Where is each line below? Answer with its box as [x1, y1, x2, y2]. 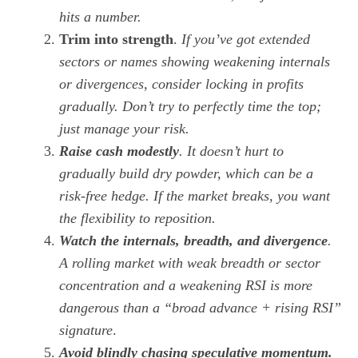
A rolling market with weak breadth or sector [59, 255, 320, 272]
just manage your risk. [59, 121, 189, 137]
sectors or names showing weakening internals [59, 54, 330, 70]
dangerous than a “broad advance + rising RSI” [59, 300, 341, 316]
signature [59, 322, 113, 339]
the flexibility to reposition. [59, 210, 216, 227]
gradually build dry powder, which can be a [59, 165, 313, 182]
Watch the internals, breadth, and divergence [59, 233, 328, 249]
